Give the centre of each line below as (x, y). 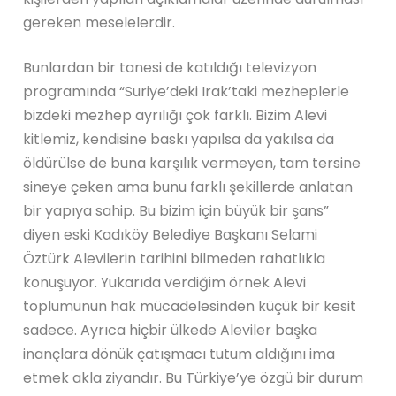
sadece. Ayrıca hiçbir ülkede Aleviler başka (171, 330)
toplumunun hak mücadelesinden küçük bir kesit (190, 306)
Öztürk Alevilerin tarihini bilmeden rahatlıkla (175, 258)
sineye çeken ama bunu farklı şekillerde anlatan (188, 187)
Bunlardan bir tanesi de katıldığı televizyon (170, 67)
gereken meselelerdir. (99, 22)
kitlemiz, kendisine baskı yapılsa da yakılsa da (179, 139)
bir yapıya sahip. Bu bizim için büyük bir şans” (176, 210)
